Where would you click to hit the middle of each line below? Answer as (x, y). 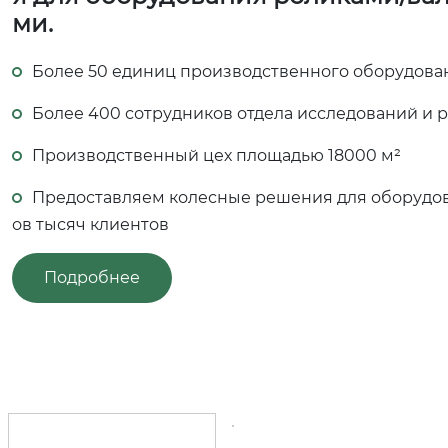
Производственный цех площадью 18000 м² (216, 156)
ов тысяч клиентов (90, 225)
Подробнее (92, 278)
